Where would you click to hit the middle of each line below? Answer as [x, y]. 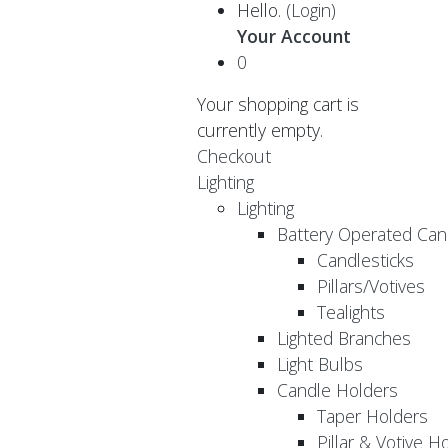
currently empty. [260, 129]
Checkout [234, 155]
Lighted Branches [344, 337]
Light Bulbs [320, 363]
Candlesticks [365, 259]
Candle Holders [337, 389]
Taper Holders [372, 415]
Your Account [294, 35]
